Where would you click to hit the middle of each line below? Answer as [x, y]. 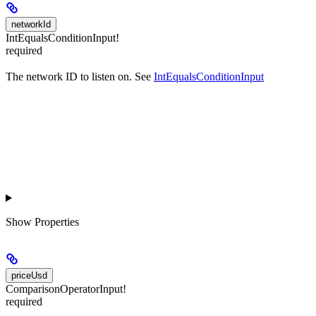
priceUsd [29, 275]
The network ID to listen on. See [80, 76]
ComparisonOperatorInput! [66, 289]
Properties [57, 222]
